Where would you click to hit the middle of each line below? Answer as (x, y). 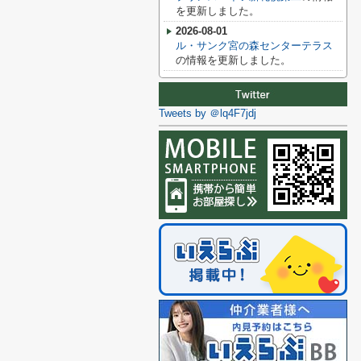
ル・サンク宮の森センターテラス (254, 46)
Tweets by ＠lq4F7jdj (207, 113)
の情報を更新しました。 (233, 60)
